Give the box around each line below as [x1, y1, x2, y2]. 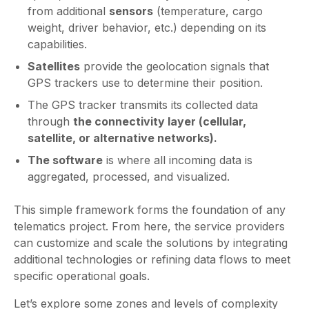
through [28, 114, 73, 129]
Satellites [28, 59, 80, 74]
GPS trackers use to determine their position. [28, 76, 263, 90]
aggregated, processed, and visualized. [28, 170, 233, 184]
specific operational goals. [14, 269, 153, 283]
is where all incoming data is [103, 153, 252, 168]
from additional [28, 4, 109, 19]
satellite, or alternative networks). [28, 131, 217, 146]
